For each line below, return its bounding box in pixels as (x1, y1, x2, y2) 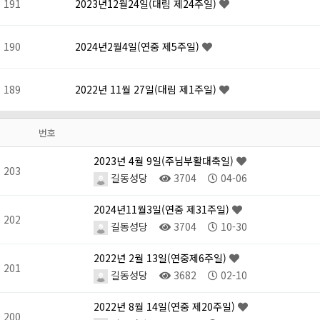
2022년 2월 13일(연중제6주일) (94, 251, 229, 266)
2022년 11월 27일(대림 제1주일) (75, 82, 219, 97)
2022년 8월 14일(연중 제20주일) (94, 299, 238, 314)
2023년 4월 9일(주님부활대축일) (94, 154, 236, 169)
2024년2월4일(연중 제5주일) (75, 39, 202, 54)
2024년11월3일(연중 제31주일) (94, 202, 232, 217)
